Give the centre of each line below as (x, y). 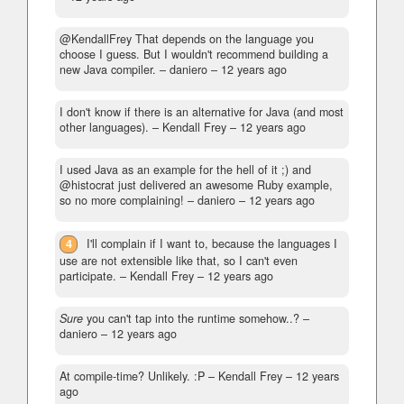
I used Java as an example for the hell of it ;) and (185, 170)
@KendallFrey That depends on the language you (187, 39)
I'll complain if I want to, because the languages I (212, 244)
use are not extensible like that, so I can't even (179, 261)
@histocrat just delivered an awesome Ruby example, (196, 185)
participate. (88, 276)
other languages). (104, 128)
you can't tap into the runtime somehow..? (191, 319)
